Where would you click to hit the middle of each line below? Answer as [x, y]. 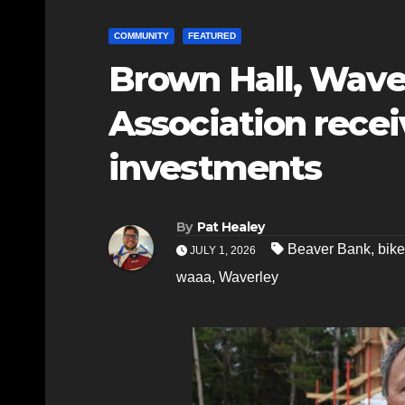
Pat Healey [231, 226]
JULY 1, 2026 [223, 250]
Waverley [249, 277]
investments [215, 167]
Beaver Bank [329, 249]
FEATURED [212, 35]
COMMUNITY [141, 35]
